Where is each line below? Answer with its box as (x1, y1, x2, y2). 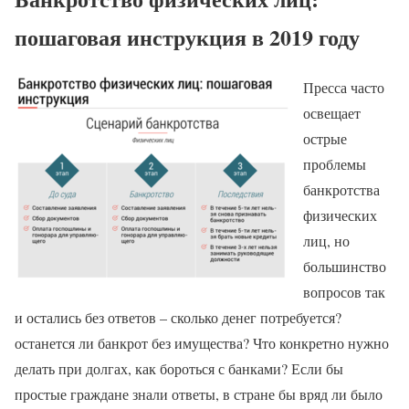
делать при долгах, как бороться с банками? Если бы (15, 358, 343, 378)
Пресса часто (303, 77, 384, 97)
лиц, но (303, 230, 350, 250)
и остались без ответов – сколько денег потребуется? (15, 307, 341, 327)
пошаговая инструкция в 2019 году (15, 20, 360, 53)
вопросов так (303, 281, 385, 301)
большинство (303, 256, 386, 276)
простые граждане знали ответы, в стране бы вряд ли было (15, 383, 383, 404)
